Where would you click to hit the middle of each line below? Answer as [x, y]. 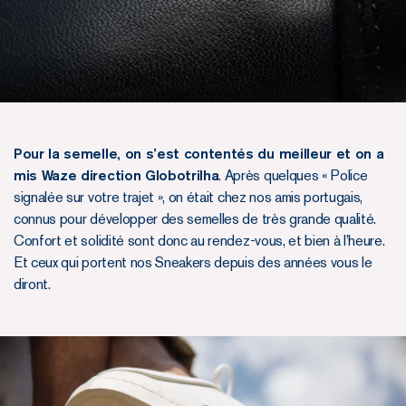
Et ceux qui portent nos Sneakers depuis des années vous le [193, 262]
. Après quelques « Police [293, 175]
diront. [32, 284]
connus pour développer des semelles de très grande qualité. [195, 218]
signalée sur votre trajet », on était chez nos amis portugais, [188, 197]
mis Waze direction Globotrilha [116, 175]
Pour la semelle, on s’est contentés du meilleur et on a [199, 153]
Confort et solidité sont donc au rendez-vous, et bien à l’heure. [199, 240]
